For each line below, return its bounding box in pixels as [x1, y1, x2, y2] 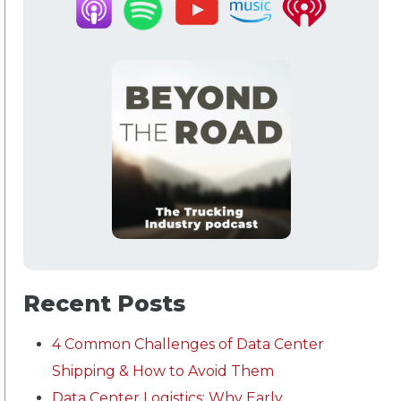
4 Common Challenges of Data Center [52, 335, 324, 353]
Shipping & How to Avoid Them [52, 362, 274, 380]
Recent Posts [23, 290, 185, 318]
